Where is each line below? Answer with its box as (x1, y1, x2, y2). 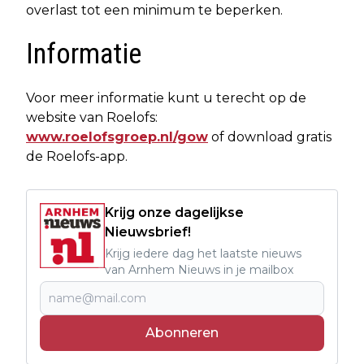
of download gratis (208, 128, 331, 145)
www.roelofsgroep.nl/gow (26, 128, 208, 145)
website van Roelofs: (26, 109, 158, 125)
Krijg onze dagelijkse (105, 204, 244, 220)
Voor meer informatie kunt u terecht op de (26, 89, 306, 106)
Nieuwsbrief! (105, 223, 191, 240)
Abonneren (145, 324, 219, 340)
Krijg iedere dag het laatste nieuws (105, 245, 301, 261)
